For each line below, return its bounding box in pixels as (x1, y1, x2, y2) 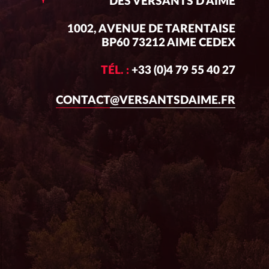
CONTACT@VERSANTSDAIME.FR (56, 95, 235, 107)
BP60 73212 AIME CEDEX (101, 37, 235, 49)
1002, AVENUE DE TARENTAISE (67, 23, 235, 35)
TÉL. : (101, 64, 129, 76)
